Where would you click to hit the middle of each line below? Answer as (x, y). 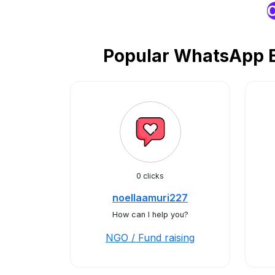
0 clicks (150, 176)
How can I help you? (150, 215)
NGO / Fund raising (150, 238)
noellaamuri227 (150, 198)
